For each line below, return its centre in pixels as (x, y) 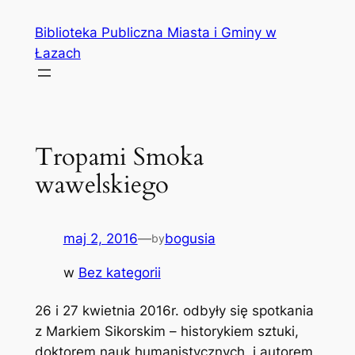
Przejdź (29, 16)
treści (23, 57)
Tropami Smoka (119, 157)
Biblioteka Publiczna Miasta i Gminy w (155, 32)
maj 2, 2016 (100, 239)
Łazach (57, 53)
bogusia (190, 239)
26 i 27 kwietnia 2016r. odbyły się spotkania (174, 311)
